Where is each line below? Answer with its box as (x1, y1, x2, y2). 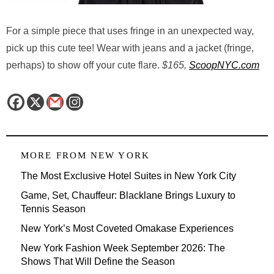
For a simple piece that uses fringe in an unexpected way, (6, 26, 254, 37)
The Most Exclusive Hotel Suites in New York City (21, 171, 236, 182)
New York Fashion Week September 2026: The (21, 243, 225, 254)
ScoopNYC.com (189, 60, 259, 71)
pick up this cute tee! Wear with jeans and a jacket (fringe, (6, 43, 254, 54)
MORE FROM (21, 150, 91, 161)
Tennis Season (21, 204, 86, 215)
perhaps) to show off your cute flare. (6, 60, 162, 71)
